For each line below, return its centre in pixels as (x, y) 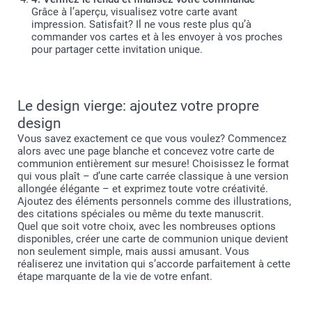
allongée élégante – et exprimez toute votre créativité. (143, 188)
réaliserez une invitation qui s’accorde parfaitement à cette (154, 264)
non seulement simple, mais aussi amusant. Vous (133, 251)
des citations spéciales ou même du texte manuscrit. (141, 213)
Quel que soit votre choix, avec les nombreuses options (147, 226)
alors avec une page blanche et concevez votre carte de (146, 151)
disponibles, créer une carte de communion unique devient (153, 239)
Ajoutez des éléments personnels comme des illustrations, (154, 201)
